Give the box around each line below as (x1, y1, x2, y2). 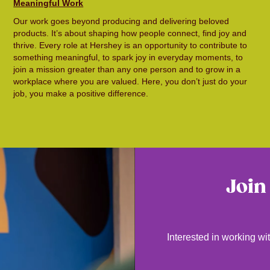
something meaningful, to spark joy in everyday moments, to (13, 52, 243, 62)
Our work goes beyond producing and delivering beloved (13, 16, 230, 26)
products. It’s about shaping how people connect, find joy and (13, 28, 247, 38)
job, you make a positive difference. (13, 89, 149, 98)
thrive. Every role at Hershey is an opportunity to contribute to (13, 40, 248, 50)
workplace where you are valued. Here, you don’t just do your (13, 77, 248, 86)
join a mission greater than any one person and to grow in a (13, 64, 241, 74)
